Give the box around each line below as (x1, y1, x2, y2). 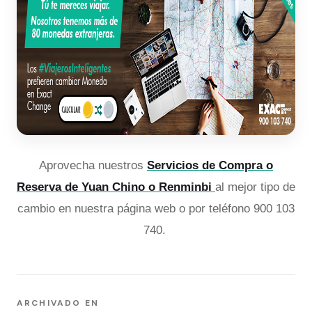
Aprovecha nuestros (39, 158, 147, 172)
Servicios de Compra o (147, 158, 273, 172)
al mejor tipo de (215, 180, 295, 194)
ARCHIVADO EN (17, 297, 99, 309)
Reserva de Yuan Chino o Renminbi (17, 180, 215, 194)
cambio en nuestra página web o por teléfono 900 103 (17, 201, 295, 215)
